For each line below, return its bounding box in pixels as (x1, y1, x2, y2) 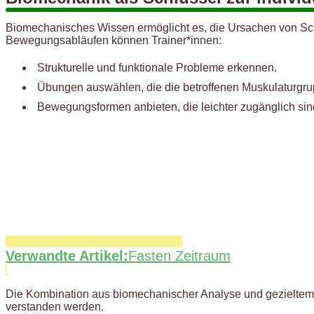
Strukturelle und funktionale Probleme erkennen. (37, 61, 277, 74)
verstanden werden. (6, 300, 104, 313)
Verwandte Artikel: (6, 247, 128, 264)
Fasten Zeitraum (128, 247, 231, 264)
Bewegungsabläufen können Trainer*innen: (6, 34, 221, 46)
